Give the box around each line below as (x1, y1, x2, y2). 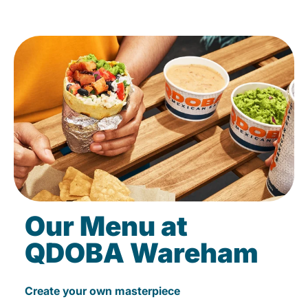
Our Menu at (25, 210, 188, 243)
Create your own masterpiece (25, 284, 180, 298)
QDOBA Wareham (25, 236, 258, 269)
